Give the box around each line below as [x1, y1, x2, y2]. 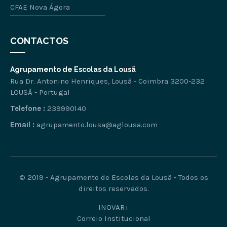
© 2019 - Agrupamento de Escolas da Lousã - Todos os [19, 172, 208, 182]
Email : [10, 120, 34, 129]
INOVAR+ [98, 202, 129, 212]
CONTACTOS [10, 35, 68, 46]
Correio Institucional [77, 213, 150, 223]
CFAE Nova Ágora [10, 2, 70, 12]
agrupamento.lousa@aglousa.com [36, 120, 158, 129]
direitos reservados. [78, 183, 149, 193]
